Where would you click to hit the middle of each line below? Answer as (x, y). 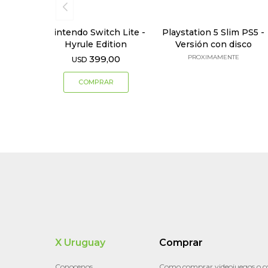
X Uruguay (80, 243)
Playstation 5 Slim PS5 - (214, 33)
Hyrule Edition (96, 45)
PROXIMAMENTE (213, 57)
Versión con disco (213, 45)
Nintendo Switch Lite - (96, 33)
